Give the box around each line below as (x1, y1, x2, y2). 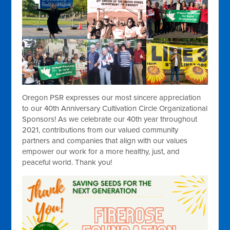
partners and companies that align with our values (22, 136, 188, 145)
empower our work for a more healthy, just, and (22, 146, 180, 156)
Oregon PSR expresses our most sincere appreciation (22, 92, 201, 102)
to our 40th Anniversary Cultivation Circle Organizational (22, 103, 208, 113)
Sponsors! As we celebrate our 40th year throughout (22, 114, 198, 124)
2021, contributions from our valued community (22, 125, 179, 135)
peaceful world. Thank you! (22, 157, 112, 167)
